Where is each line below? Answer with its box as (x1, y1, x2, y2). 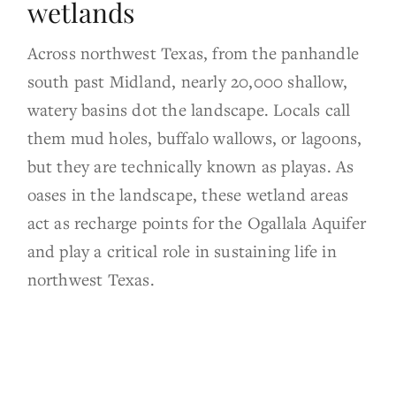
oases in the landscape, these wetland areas (27, 182, 349, 205)
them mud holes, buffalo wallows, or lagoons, (27, 126, 362, 148)
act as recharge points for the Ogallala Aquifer (27, 210, 366, 233)
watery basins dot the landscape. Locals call (27, 97, 351, 120)
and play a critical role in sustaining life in (27, 239, 337, 262)
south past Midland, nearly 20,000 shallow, (27, 69, 347, 92)
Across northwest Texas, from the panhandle (27, 41, 359, 64)
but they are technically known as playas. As (27, 154, 354, 177)
